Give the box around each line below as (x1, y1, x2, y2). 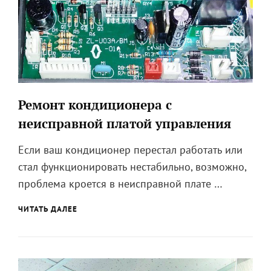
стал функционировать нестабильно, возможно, (18, 159, 246, 174)
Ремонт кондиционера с (18, 96, 172, 113)
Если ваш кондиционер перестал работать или (18, 142, 243, 157)
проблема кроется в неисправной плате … (18, 176, 223, 191)
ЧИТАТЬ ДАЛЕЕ (18, 203, 77, 214)
